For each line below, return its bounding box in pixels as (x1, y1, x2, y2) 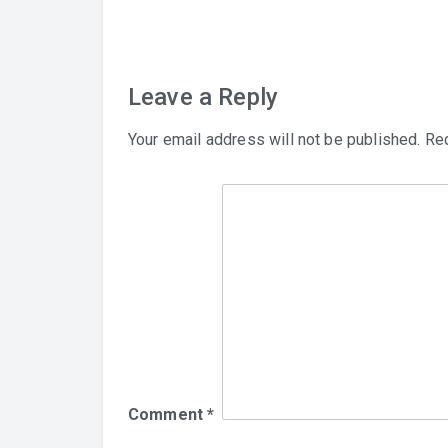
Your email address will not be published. (128, 130, 421, 149)
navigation (127, 13, 268, 48)
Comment (128, 405, 208, 424)
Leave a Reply (128, 83, 279, 111)
